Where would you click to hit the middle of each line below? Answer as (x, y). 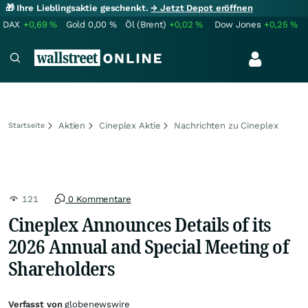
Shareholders (62, 268)
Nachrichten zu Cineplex (226, 125)
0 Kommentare (98, 199)
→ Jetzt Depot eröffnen (202, 8)
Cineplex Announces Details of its (140, 224)
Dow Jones (238, 24)
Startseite (26, 125)
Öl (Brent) (146, 24)
